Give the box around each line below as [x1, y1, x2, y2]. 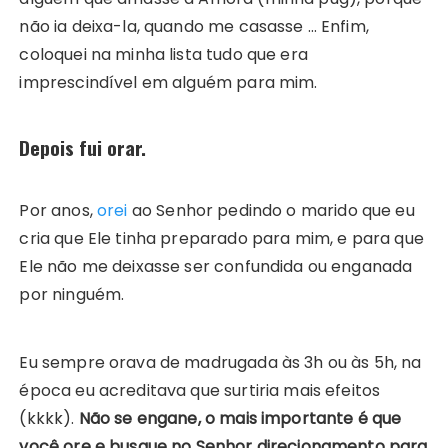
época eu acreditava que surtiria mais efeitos [19, 379, 381, 403]
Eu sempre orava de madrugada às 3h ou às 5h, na [19, 351, 422, 375]
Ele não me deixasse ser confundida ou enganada [19, 255, 413, 279]
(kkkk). [19, 407, 79, 431]
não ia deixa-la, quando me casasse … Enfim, [19, 15, 369, 39]
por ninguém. [19, 283, 125, 307]
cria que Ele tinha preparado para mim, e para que [19, 227, 424, 251]
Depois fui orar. [19, 133, 147, 162]
